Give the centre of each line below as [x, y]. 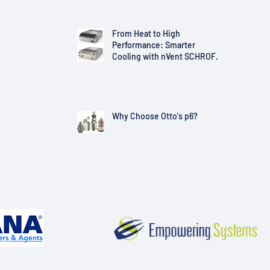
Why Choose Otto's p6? [155, 116]
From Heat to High [146, 34]
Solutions [130, 68]
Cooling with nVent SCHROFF [166, 57]
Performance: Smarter [154, 45]
